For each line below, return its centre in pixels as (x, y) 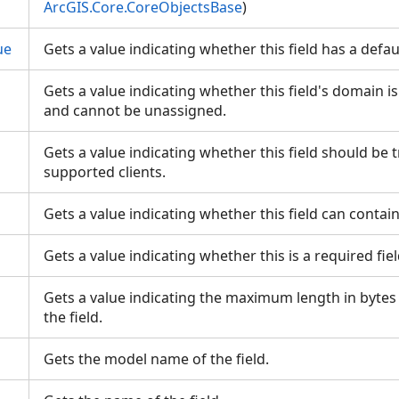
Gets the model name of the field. (160, 359)
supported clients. (108, 172)
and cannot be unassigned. (138, 110)
